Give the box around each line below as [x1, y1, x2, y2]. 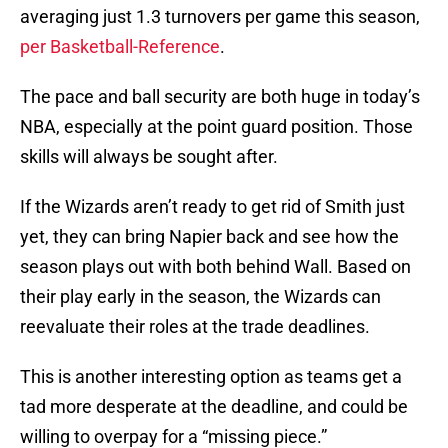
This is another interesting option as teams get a [20, 366, 402, 388]
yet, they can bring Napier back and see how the [20, 226, 399, 248]
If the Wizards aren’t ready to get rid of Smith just [20, 196, 405, 218]
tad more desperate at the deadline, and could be [20, 396, 408, 418]
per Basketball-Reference [20, 36, 220, 58]
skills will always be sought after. [20, 146, 278, 168]
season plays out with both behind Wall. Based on [20, 256, 411, 278]
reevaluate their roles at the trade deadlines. [20, 316, 370, 338]
